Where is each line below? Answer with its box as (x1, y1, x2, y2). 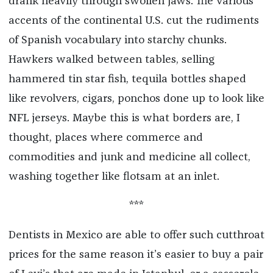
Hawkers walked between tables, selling (8, 54, 214, 65)
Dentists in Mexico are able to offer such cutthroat (8, 229, 264, 241)
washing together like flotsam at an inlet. (8, 171, 219, 182)
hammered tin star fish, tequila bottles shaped (8, 73, 246, 85)
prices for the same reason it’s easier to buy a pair (8, 249, 263, 260)
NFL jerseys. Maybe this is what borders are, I (8, 112, 240, 124)
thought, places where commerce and (8, 132, 203, 143)
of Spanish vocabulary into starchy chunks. (8, 34, 227, 46)
